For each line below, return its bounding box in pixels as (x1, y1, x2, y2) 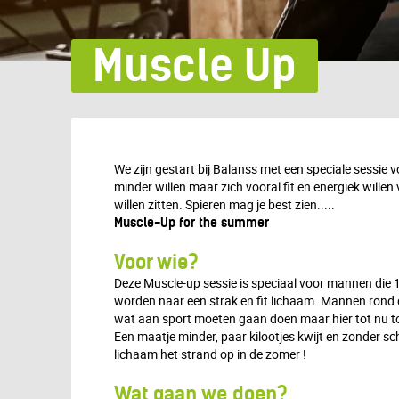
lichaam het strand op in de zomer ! (114, 346, 306, 362)
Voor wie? (114, 249, 199, 274)
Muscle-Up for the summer (114, 215, 269, 231)
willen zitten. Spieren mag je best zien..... (114, 196, 335, 213)
